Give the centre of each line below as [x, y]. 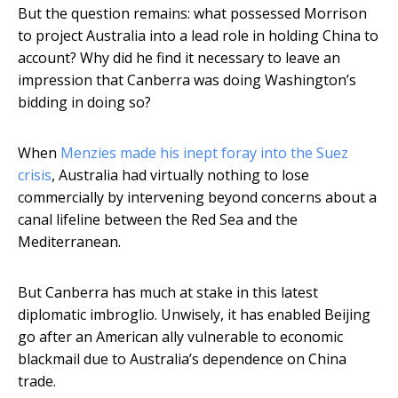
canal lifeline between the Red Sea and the [158, 220]
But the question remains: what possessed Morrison [192, 14]
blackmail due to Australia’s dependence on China [182, 359]
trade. [37, 382]
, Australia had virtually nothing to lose [180, 175]
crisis [35, 175]
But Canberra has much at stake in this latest [168, 293]
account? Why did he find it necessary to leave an [179, 58]
